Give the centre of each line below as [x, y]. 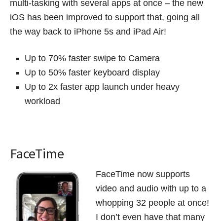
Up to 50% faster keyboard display [92, 73]
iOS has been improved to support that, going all [105, 18]
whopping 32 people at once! [152, 203]
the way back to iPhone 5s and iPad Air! [88, 32]
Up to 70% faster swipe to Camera [92, 58]
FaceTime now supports [143, 174]
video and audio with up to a [151, 189]
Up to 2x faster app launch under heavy [102, 87]
